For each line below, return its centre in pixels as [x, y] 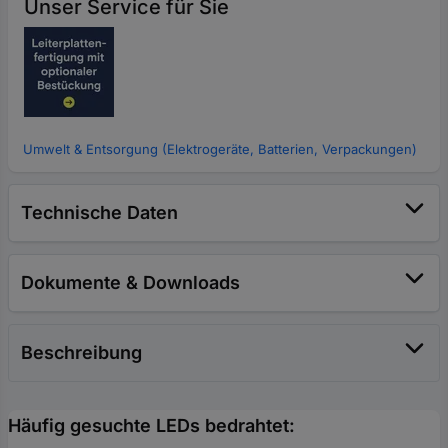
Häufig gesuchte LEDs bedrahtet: [151, 425]
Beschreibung [81, 352]
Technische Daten [99, 212]
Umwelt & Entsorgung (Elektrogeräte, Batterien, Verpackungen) [220, 148]
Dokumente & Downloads [130, 282]
